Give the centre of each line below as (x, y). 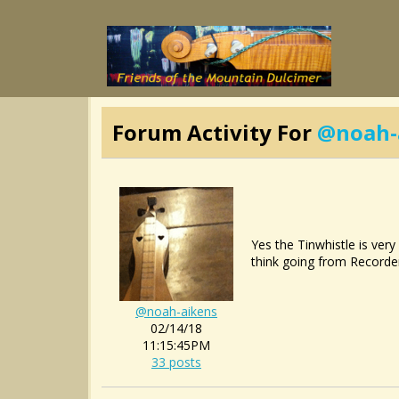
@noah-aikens (176, 311)
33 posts (176, 362)
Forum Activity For (215, 132)
